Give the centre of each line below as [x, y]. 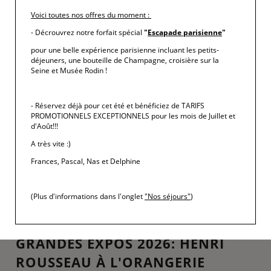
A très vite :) [51, 143]
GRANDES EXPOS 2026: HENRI [120, 243]
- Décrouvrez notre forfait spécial [87, 32]
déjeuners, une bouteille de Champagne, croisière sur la [125, 60]
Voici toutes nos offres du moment [88, 15]
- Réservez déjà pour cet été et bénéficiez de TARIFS [118, 105]
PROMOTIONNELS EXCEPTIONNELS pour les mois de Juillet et [133, 116]
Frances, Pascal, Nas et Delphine [86, 161]
